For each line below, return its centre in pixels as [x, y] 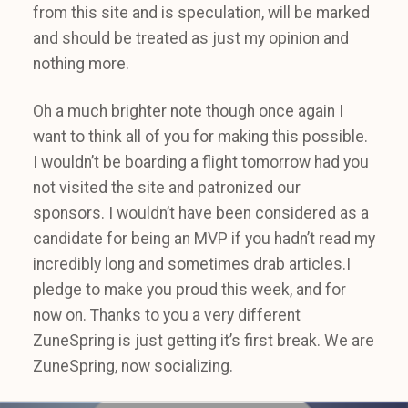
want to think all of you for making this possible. [200, 137]
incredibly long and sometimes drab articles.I [192, 265]
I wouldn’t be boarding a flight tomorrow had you [201, 163]
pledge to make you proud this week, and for [189, 290]
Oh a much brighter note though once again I [188, 112]
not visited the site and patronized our [167, 188]
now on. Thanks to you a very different [167, 316]
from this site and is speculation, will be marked [201, 13]
